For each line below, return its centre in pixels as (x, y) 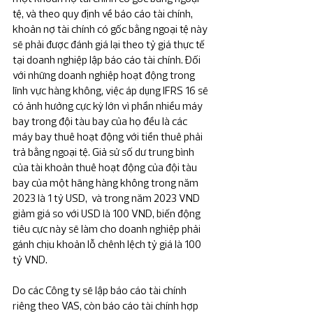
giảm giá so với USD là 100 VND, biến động (108, 214)
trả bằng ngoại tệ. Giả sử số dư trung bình (104, 152)
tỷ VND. (30, 260)
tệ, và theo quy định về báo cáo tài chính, (104, 14)
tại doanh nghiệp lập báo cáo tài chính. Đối (108, 60)
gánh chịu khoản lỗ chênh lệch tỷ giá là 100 (108, 245)
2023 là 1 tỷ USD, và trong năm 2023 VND (107, 198)
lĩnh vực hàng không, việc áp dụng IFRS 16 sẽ (111, 91)
